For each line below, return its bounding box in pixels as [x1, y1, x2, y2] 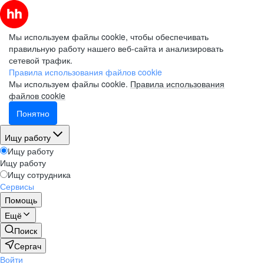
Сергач [14, 240, 41, 252]
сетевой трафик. [9, 54, 72, 66]
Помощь [5, 194, 37, 206]
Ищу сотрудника [8, 169, 71, 180]
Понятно [16, 107, 49, 119]
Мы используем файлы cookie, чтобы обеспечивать [9, 31, 209, 42]
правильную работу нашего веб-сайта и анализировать [9, 42, 223, 54]
